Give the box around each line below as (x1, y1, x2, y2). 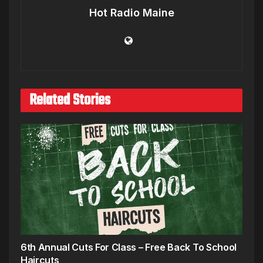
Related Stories (29, 88, 110, 112)
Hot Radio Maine (89, 6, 174, 19)
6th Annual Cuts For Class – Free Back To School (21, 241, 237, 253)
